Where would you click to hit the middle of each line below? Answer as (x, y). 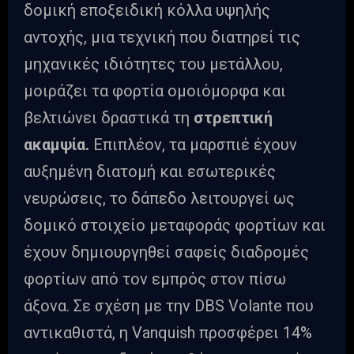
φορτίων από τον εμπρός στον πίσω (155, 279)
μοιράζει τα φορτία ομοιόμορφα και (155, 91)
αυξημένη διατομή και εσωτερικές (150, 172)
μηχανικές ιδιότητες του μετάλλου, (153, 64)
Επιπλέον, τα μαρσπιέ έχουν (195, 145)
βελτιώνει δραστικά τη (109, 118)
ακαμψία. (58, 145)
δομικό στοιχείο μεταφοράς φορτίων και (175, 226)
